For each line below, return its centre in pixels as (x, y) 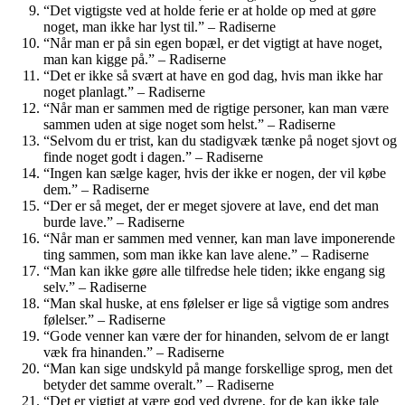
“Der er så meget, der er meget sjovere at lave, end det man (211, 205)
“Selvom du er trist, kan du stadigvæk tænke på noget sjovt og (220, 140)
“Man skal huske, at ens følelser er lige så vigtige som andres (216, 303)
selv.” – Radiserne (95, 287)
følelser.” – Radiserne (104, 319)
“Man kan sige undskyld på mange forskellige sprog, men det (218, 368)
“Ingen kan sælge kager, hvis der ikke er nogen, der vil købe (215, 173)
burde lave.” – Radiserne (114, 221)
